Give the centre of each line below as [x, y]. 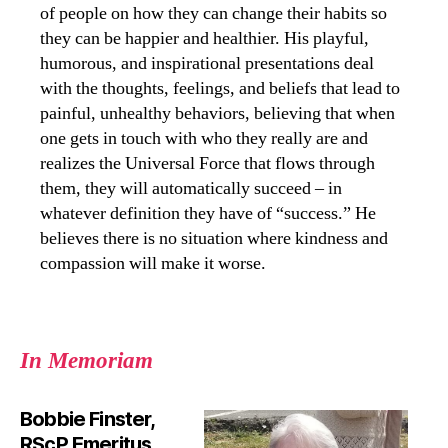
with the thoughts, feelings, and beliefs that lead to [220, 88]
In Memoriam [86, 360]
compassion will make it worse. [153, 263]
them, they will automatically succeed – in [191, 188]
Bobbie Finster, [87, 418]
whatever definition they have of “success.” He [208, 213]
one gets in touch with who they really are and [204, 138]
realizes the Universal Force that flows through [207, 163]
